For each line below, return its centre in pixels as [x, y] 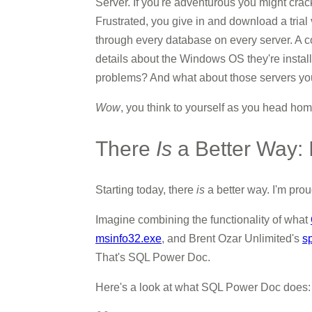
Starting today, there [146, 190]
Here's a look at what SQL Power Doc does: [203, 287]
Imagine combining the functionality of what [203, 220]
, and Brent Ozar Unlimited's [232, 239]
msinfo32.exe [128, 239]
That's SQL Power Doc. [153, 257]
